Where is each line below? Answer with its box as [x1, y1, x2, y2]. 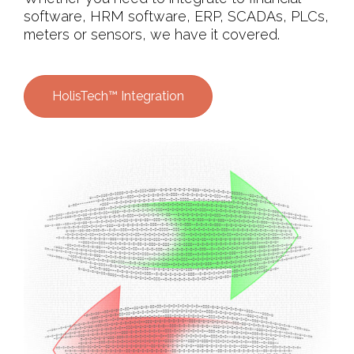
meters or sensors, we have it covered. [24, 25, 280, 43]
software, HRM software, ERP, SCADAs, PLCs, [24, 7, 329, 24]
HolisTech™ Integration [52, 88, 184, 104]
